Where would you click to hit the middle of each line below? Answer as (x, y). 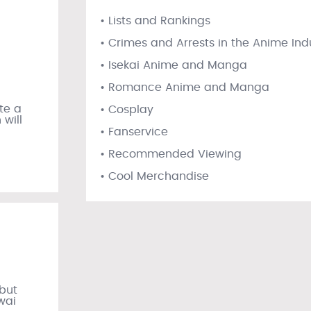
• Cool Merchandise (154, 176)
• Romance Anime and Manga (185, 87)
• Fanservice (134, 132)
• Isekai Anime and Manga (174, 65)
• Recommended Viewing (171, 154)
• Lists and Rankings (155, 21)
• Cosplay (127, 110)
